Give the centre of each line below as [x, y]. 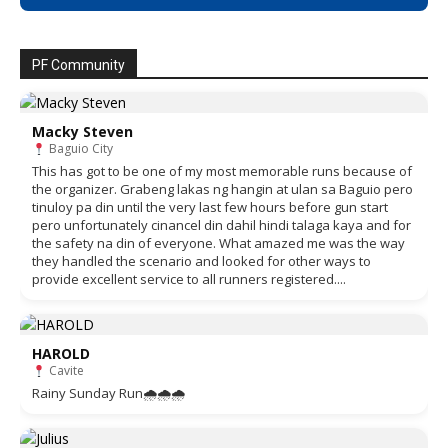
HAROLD [61, 354]
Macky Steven [82, 132]
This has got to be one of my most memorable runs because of [222, 171]
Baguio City [79, 149]
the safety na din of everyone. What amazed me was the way [218, 243]
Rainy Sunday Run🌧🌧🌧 [108, 393]
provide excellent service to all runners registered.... [189, 279]
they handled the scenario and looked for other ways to [201, 261]
